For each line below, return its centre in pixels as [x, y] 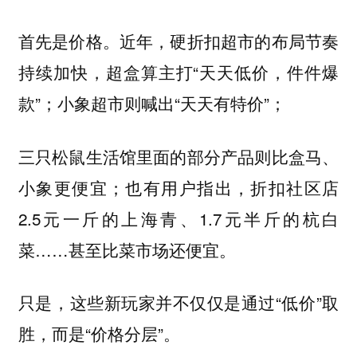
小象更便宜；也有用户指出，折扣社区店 [178, 187]
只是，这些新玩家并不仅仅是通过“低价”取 [178, 302]
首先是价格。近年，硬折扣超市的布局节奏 [178, 41]
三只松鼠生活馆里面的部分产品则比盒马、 [178, 156]
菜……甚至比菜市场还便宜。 [127, 249]
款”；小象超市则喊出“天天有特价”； [152, 103]
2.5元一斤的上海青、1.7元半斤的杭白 [178, 218]
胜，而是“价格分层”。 [99, 333]
